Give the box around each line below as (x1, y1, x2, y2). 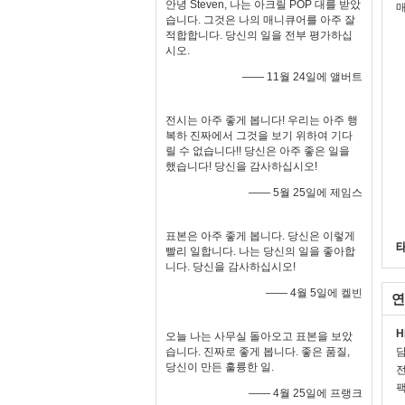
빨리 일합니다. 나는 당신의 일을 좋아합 (165, 245, 355, 258)
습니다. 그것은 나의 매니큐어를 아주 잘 (165, 14, 355, 26)
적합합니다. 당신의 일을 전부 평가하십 (165, 29, 353, 42)
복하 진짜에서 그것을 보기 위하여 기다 (165, 129, 353, 142)
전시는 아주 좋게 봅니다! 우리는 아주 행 (165, 114, 358, 127)
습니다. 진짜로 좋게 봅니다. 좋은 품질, (165, 345, 350, 358)
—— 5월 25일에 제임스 (249, 186, 363, 199)
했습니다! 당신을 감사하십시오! (165, 160, 317, 173)
